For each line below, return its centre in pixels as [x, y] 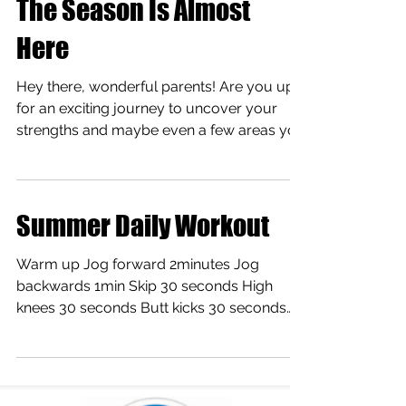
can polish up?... [69, 152]
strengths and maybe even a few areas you [161, 130]
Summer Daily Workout [143, 226]
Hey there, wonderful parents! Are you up [155, 87]
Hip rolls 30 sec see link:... [100, 329]
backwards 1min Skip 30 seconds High [145, 286]
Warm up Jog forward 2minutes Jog [138, 264]
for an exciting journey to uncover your [147, 108]
